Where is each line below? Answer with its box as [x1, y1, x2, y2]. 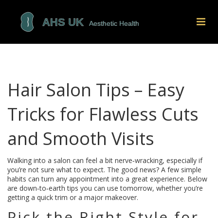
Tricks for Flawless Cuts [7, 102, 199, 126]
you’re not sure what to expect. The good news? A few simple [7, 165, 201, 174]
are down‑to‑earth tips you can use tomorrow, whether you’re [7, 183, 203, 193]
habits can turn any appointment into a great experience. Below [7, 174, 207, 183]
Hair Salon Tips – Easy [7, 78, 184, 102]
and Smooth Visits [7, 127, 154, 150]
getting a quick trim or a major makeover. [7, 193, 138, 202]
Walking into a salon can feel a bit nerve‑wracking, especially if [7, 156, 202, 165]
